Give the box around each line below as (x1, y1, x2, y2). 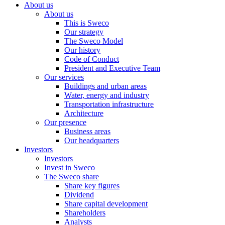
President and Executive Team (64, 64, 160, 72)
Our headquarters (64, 136, 119, 145)
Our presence (44, 118, 86, 127)
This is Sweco (64, 19, 109, 27)
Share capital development (64, 199, 148, 208)
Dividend (64, 190, 94, 199)
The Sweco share (44, 172, 99, 181)
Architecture (64, 109, 103, 118)
